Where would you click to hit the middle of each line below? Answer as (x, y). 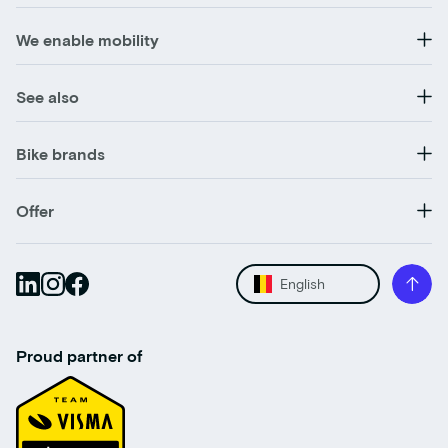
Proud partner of (79, 355)
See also (47, 96)
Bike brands (60, 153)
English (302, 283)
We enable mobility (87, 39)
